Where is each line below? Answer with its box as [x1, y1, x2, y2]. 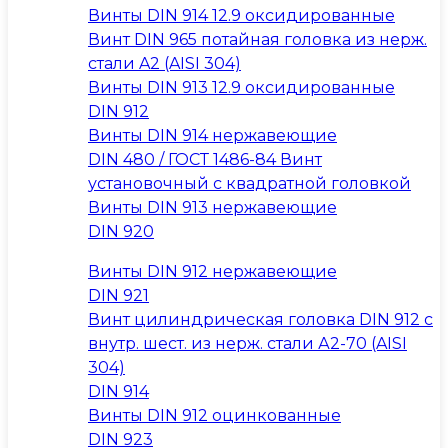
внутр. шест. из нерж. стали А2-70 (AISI [88, 334, 407, 353]
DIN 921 [88, 286, 149, 305]
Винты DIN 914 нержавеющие [88, 126, 337, 145]
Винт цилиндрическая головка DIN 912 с [88, 310, 433, 329]
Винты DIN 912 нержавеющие [88, 262, 337, 281]
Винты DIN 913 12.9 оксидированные [88, 78, 395, 97]
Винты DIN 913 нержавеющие [88, 198, 337, 217]
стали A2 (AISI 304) [88, 54, 241, 73]
